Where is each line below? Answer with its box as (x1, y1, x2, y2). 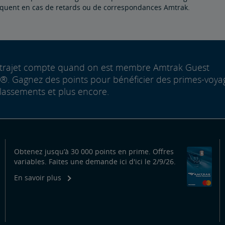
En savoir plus (14, 172, 61, 182)
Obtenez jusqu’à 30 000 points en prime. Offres (14, 146, 174, 156)
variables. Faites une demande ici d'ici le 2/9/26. (14, 156, 176, 166)
